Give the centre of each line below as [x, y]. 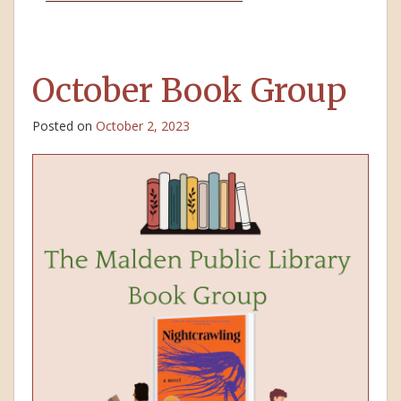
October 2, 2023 [143, 126]
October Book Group [189, 91]
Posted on [64, 126]
